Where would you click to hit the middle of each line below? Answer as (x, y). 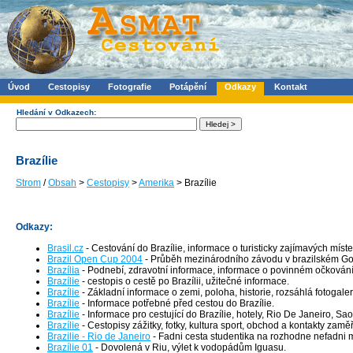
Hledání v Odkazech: (56, 112)
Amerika (156, 182)
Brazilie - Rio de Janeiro (99, 336)
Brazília (63, 270)
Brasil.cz (65, 248)
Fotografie (130, 87)
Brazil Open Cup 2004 (95, 259)
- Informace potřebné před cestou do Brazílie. (177, 303)
